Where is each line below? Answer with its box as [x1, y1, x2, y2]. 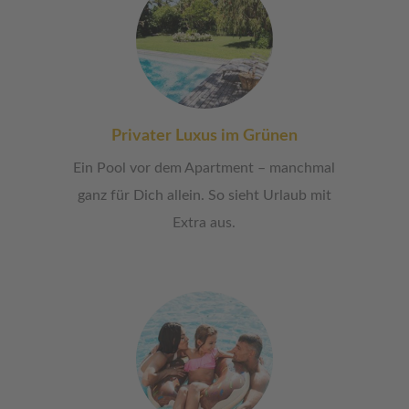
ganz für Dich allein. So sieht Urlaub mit [77, 188, 331, 204]
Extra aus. [173, 215, 236, 231]
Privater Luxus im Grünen [110, 128, 298, 145]
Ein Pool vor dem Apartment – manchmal [73, 161, 336, 176]
